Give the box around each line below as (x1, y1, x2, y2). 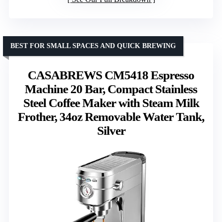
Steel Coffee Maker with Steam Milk (23, 96, 199, 110)
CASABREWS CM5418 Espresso (28, 68, 194, 82)
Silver (97, 124, 125, 138)
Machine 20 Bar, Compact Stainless (25, 82, 197, 96)
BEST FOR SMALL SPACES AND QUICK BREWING (10, 42, 176, 50)
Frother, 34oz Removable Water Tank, (18, 110, 204, 124)
